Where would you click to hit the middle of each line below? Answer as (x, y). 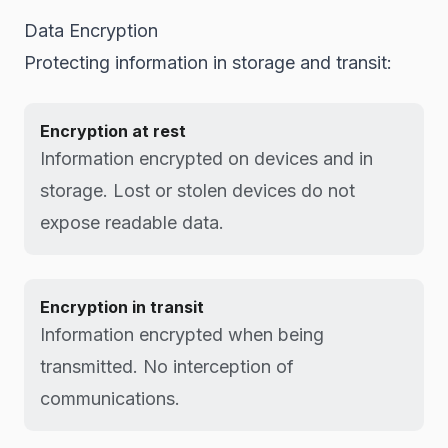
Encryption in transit (122, 307)
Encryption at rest (113, 131)
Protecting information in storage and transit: (208, 62)
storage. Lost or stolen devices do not (197, 190)
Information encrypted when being (182, 334)
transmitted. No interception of (167, 366)
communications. (110, 398)
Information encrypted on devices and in (206, 158)
